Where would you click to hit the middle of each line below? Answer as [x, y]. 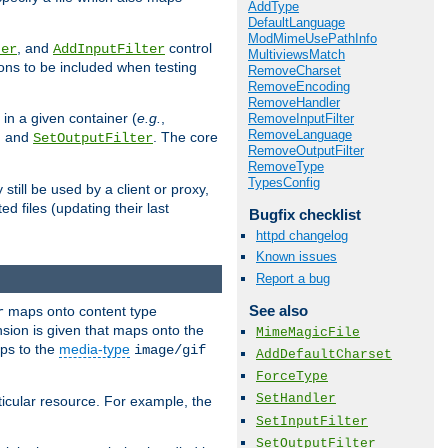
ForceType [292, 377]
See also [278, 310]
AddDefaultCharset [324, 354]
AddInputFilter [109, 49]
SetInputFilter [312, 421]
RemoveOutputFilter [306, 151]
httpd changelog [302, 236]
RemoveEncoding [299, 87]
